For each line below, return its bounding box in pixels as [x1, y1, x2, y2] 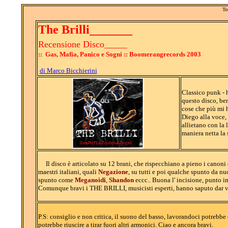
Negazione [98, 168, 128, 176]
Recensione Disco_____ [38, 39, 127, 49]
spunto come [38, 176, 75, 184]
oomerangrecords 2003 [133, 50, 201, 58]
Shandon [108, 176, 134, 184]
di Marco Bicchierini [39, 67, 97, 74]
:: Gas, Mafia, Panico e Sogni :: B [38, 50, 134, 58]
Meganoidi [74, 176, 106, 184]
